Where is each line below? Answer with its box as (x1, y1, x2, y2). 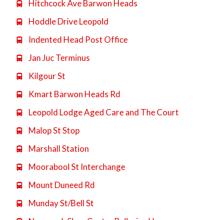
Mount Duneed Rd (27, 179, 95, 190)
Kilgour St (27, 70, 65, 81)
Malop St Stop (27, 125, 80, 136)
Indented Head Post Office (27, 34, 128, 45)
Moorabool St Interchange (27, 161, 125, 172)
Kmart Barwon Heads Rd (27, 88, 120, 99)
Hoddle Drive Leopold (27, 16, 109, 27)
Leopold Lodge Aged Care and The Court (27, 107, 179, 117)
